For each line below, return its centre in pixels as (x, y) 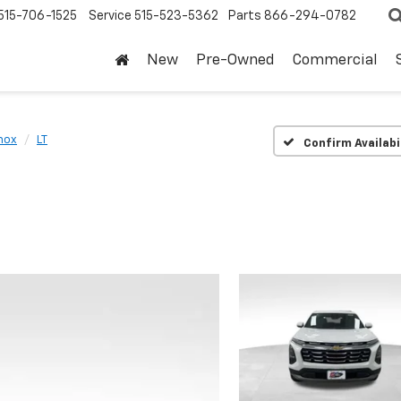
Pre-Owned (235, 61)
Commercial (335, 61)
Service (110, 17)
